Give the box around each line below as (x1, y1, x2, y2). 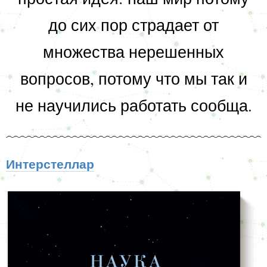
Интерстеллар (6, 157, 94, 171)
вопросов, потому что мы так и (20, 67, 247, 89)
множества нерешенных (43, 41, 224, 63)
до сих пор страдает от (48, 14, 219, 36)
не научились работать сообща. (15, 94, 252, 116)
